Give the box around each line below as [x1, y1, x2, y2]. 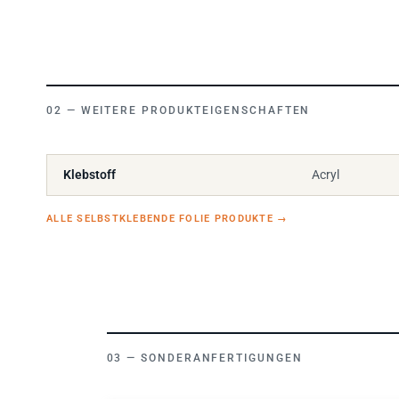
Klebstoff [63, 157, 116, 171]
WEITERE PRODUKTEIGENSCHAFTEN [80, 94, 311, 106]
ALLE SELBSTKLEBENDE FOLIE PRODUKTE [46, 202, 278, 214]
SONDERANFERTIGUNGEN [141, 341, 303, 354]
